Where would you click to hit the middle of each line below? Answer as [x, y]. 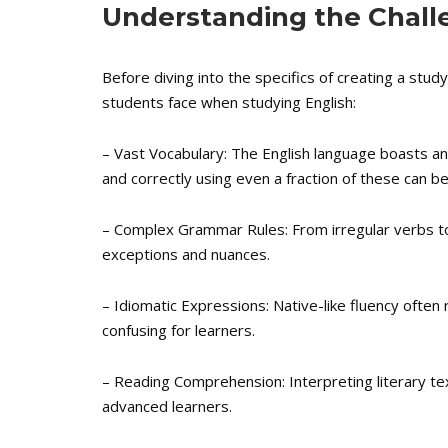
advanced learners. [167, 406]
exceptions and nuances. [186, 254]
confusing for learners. [178, 330]
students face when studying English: [229, 102]
